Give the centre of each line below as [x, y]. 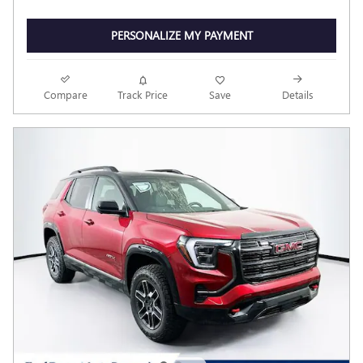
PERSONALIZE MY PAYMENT [181, 36]
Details [297, 94]
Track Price [143, 94]
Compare [65, 94]
